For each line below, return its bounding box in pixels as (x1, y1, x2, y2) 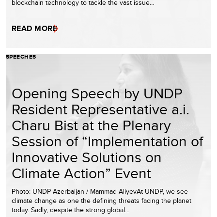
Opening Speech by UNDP (12, 82, 183, 103)
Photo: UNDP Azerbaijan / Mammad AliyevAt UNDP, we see (12, 186, 188, 196)
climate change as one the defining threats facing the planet (12, 195, 191, 205)
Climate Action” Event (12, 162, 151, 183)
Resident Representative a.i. (12, 98, 189, 119)
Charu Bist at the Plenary (12, 114, 171, 135)
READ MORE (12, 22, 58, 34)
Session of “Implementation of (12, 130, 203, 151)
